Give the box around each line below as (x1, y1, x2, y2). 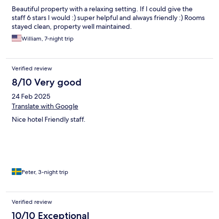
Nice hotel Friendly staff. (12, 114, 86, 124)
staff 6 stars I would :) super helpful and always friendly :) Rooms (12, 13, 205, 22)
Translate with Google (12, 101, 78, 110)
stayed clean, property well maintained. (12, 22, 132, 31)
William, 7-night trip (22, 34, 74, 43)
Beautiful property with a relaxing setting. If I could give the (12, 4, 193, 13)
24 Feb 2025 (12, 91, 50, 101)
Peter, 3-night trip (22, 168, 68, 176)
